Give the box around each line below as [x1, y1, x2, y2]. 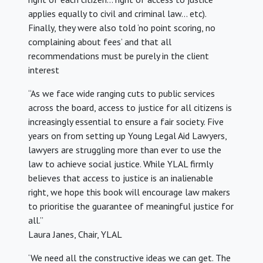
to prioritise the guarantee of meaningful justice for [28, 200, 234, 213]
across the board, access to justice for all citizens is [28, 102, 232, 114]
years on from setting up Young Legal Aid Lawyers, [28, 130, 227, 142]
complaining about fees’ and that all [28, 36, 171, 48]
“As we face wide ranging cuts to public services [28, 87, 215, 100]
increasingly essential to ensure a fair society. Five [28, 116, 224, 128]
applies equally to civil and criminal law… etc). [28, 8, 206, 20]
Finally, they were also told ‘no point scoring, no [28, 22, 215, 34]
